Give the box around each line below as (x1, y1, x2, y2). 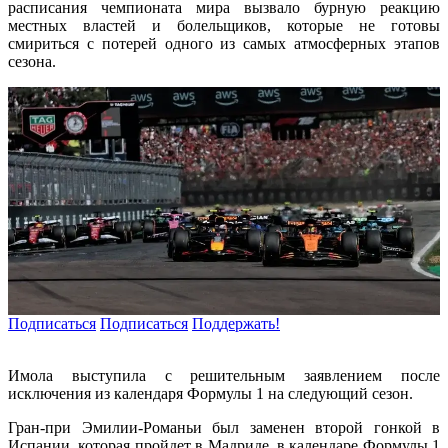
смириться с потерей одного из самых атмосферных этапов (8, 34, 440, 52)
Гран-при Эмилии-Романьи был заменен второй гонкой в (8, 419, 440, 437)
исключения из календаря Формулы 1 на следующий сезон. (8, 385, 413, 403)
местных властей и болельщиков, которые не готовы (8, 16, 440, 34)
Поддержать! (192, 315, 280, 333)
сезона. (8, 52, 56, 70)
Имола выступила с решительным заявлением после (8, 367, 440, 385)
